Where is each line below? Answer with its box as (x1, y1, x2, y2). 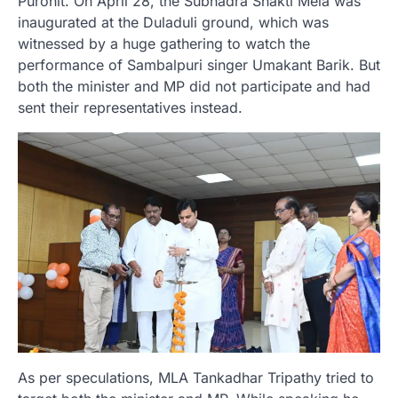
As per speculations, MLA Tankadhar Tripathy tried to (18, 368, 374, 386)
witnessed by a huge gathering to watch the (18, 34, 310, 52)
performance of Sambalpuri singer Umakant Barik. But (18, 55, 380, 74)
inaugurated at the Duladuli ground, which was (18, 12, 329, 31)
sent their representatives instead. (18, 98, 243, 116)
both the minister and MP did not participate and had (18, 76, 370, 95)
